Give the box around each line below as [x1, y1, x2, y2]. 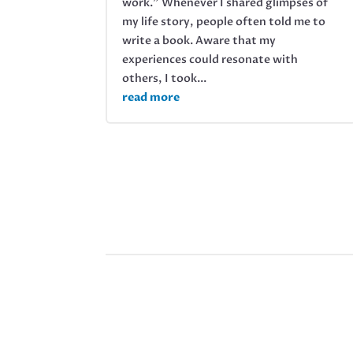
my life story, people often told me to [122, 13, 326, 29]
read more [122, 89, 180, 105]
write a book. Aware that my [122, 32, 277, 48]
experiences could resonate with [122, 51, 299, 67]
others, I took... [122, 70, 207, 86]
